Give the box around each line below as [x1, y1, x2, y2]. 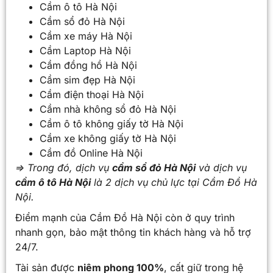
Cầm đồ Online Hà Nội [40, 146, 143, 159]
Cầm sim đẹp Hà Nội [40, 73, 135, 86]
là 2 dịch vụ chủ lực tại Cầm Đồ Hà [91, 175, 257, 188]
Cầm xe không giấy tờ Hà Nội [40, 132, 176, 144]
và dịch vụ [196, 161, 247, 174]
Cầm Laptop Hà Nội [40, 44, 131, 57]
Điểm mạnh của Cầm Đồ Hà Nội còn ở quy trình [15, 211, 235, 224]
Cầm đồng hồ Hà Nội [40, 58, 137, 71]
